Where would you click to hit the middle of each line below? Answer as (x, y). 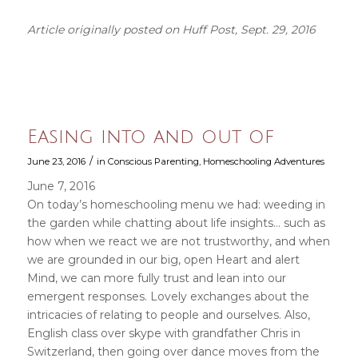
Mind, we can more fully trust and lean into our (156, 278)
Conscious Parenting (153, 161)
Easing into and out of (150, 136)
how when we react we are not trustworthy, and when (178, 241)
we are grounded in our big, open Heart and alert (163, 259)
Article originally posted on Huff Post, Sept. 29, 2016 (171, 29)
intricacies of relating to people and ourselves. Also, (168, 314)
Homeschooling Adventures (263, 161)
